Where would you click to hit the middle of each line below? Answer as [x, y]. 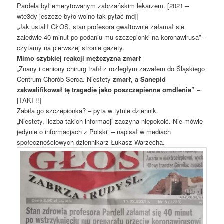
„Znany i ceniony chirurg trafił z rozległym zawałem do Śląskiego [111, 69]
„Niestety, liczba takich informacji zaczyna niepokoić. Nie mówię [110, 121]
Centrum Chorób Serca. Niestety [65, 79]
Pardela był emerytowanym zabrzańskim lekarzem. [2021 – [103, 6]
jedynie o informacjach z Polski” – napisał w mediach [94, 132]
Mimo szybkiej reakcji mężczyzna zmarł [80, 58]
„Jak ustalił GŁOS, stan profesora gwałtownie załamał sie [101, 27]
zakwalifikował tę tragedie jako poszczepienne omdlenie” [107, 90]
